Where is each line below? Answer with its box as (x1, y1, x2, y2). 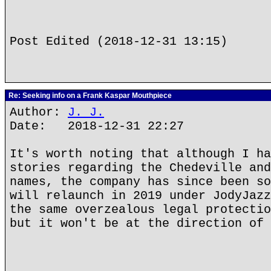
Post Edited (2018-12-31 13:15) (10, 34, 227, 48)
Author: (10, 105, 68, 119)
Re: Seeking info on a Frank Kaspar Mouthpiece (7, 91, 172, 100)
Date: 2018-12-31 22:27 (10, 119, 184, 133)
